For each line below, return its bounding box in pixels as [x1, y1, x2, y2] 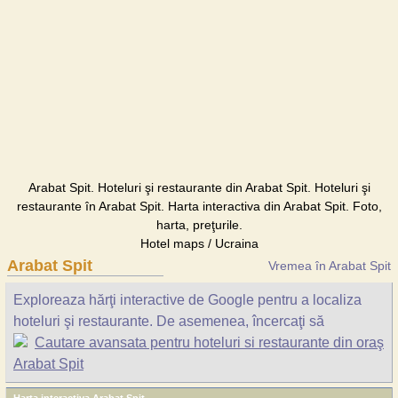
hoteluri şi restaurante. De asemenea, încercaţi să [13, 314, 324, 329]
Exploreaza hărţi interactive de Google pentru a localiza [13, 292, 362, 307]
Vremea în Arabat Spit [268, 259, 391, 273]
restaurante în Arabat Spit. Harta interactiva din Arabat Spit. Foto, [16, 199, 382, 213]
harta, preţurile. [155, 218, 243, 232]
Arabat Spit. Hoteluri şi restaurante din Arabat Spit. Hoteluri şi [28, 180, 370, 195]
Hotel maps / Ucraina [139, 236, 259, 251]
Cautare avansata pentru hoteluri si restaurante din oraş [35, 335, 384, 350]
